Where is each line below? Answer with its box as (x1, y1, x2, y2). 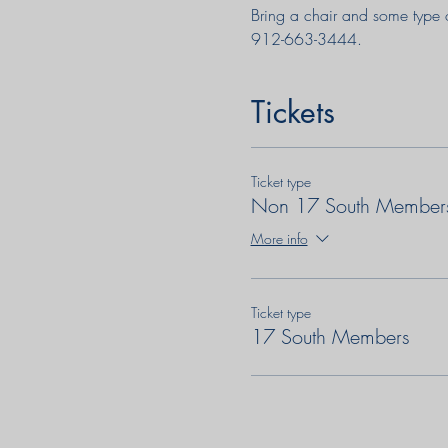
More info (250, 229, 308, 249)
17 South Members (250, 323, 410, 350)
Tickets (250, 92, 335, 132)
